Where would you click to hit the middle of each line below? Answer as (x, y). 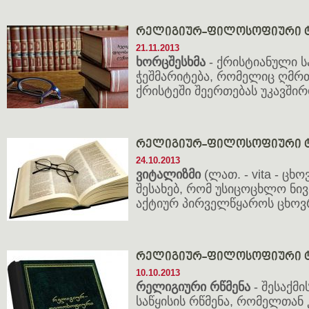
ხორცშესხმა (172, 62)
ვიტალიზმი (170, 175)
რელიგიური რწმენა (195, 287)
